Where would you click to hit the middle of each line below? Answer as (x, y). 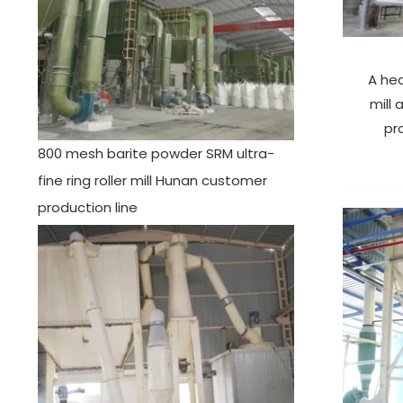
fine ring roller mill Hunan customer (152, 180)
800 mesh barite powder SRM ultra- (156, 153)
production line (88, 207)
